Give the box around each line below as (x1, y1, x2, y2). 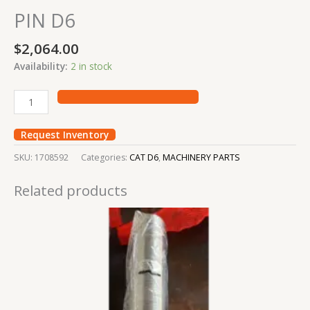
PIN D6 (14, 8, 75, 34)
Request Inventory (21, 127, 109, 141)
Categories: (81, 151, 129, 163)
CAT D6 (129, 151, 158, 163)
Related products (14, 180, 127, 200)
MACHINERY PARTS (163, 151, 240, 163)
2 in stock (71, 60, 112, 73)
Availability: (14, 60, 68, 73)
